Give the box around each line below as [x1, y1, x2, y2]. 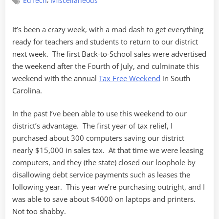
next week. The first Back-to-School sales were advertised [12, 48, 206, 59]
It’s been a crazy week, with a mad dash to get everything [12, 24, 203, 34]
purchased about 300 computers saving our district [12, 133, 184, 143]
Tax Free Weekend [99, 73, 160, 83]
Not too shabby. [12, 206, 66, 217]
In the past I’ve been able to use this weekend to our [12, 109, 187, 119]
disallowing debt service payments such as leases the [12, 170, 190, 180]
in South [160, 73, 190, 83]
